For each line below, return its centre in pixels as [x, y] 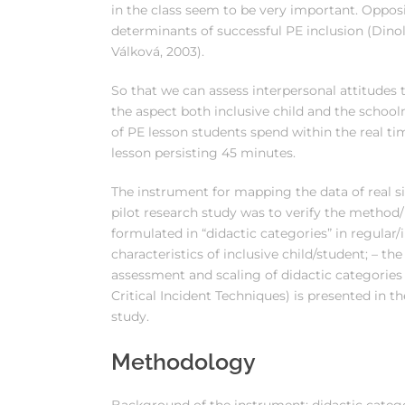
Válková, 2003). [158, 52]
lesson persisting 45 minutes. [203, 153]
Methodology [184, 362]
